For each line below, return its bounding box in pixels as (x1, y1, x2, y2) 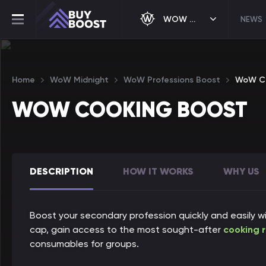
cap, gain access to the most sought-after (30, 224, 223, 235)
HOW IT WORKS (123, 165, 194, 177)
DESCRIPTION (30, 165, 93, 177)
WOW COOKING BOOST (12, 96, 248, 123)
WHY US (223, 165, 259, 177)
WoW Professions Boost (123, 75, 220, 85)
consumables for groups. (30, 238, 141, 249)
